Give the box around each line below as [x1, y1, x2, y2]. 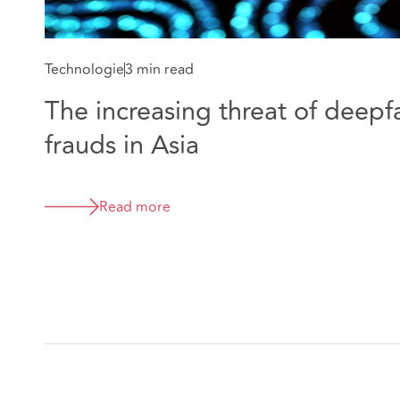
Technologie [45, 58, 124, 80]
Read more [99, 196, 171, 219]
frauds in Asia [45, 125, 199, 165]
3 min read [125, 58, 194, 80]
